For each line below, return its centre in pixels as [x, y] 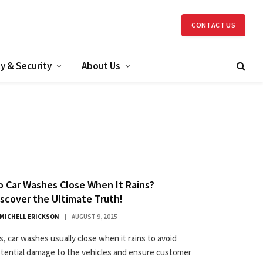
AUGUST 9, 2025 [95, 217]
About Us [101, 65]
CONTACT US [213, 25]
